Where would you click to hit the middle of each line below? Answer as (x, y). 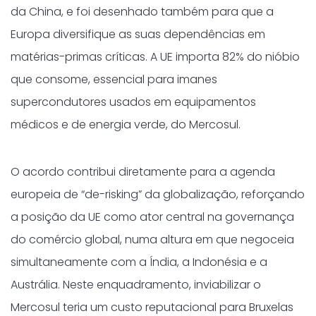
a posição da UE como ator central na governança (152, 217)
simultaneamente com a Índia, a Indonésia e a (139, 262)
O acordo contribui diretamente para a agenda (143, 172)
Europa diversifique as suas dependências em (138, 34)
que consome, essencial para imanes (114, 79)
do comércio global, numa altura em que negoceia (152, 239)
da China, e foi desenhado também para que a (142, 12)
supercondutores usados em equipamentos (133, 102)
